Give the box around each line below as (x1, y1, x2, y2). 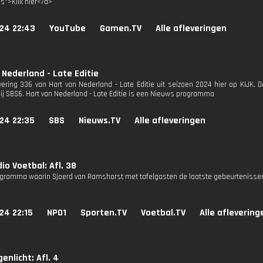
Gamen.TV (100, 22, 141, 35)
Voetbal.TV (141, 207, 186, 219)
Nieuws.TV (79, 114, 120, 127)
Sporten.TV (80, 207, 127, 219)
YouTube (49, 22, 86, 35)
